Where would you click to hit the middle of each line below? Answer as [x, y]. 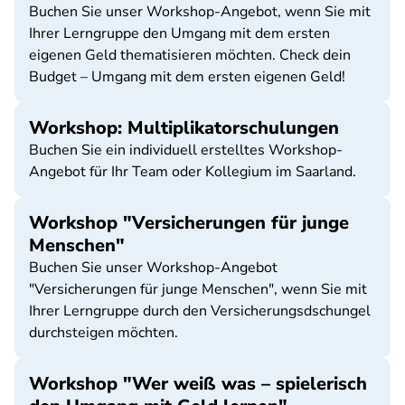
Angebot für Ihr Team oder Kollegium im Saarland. [193, 172]
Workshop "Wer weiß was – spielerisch [198, 384]
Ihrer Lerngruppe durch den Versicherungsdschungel [200, 311]
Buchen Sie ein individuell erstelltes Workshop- [186, 150]
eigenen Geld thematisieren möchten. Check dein [190, 55]
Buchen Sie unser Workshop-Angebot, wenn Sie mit [200, 12]
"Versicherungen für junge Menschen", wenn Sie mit [198, 289]
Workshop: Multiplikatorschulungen [184, 128]
